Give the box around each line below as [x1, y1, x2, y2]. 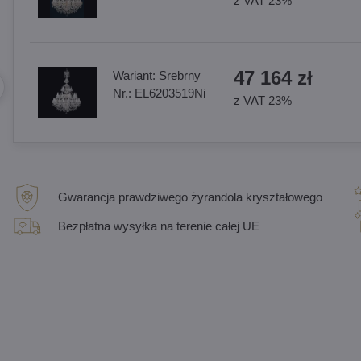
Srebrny [158, 68, 201, 82]
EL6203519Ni [134, 86, 205, 100]
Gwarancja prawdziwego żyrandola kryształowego [57, 190, 322, 204]
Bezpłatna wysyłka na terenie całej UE [57, 219, 259, 233]
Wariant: [112, 68, 159, 82]
